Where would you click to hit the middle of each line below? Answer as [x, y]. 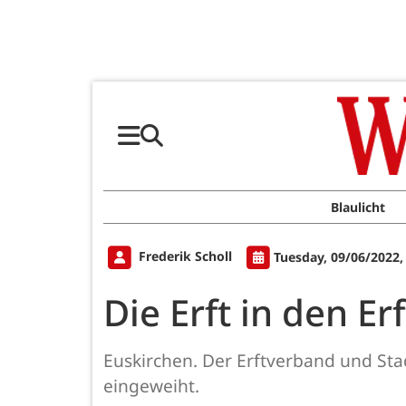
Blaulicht [358, 207]
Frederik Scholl [185, 256]
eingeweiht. [151, 386]
